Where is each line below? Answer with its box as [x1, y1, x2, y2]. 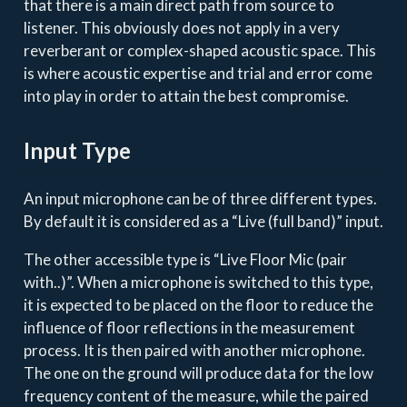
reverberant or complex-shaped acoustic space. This [23, 40, 376, 60]
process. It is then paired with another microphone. [23, 341, 365, 361]
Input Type [23, 136, 131, 164]
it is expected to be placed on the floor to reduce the [23, 295, 373, 315]
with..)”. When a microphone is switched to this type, [23, 273, 373, 293]
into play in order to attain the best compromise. [23, 85, 349, 105]
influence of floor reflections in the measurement [23, 318, 355, 338]
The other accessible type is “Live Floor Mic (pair [23, 250, 347, 270]
